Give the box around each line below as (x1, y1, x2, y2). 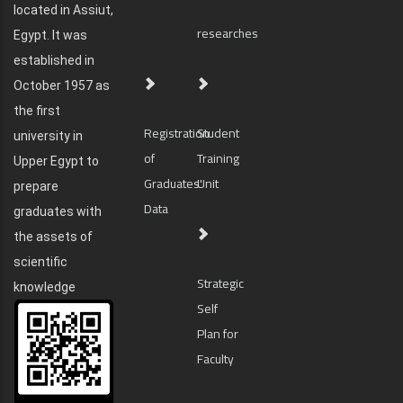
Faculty (197, 346, 235, 371)
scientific (13, 254, 67, 269)
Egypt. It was (13, 27, 87, 42)
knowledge (13, 279, 76, 294)
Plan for (197, 321, 239, 345)
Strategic (197, 271, 245, 295)
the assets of (13, 228, 93, 244)
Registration (144, 121, 210, 145)
